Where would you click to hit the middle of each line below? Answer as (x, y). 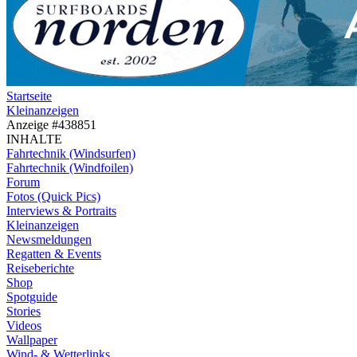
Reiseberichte (40, 269)
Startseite (29, 96)
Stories (24, 312)
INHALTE (34, 139)
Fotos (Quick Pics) (53, 197)
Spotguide (32, 297)
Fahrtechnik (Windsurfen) (71, 154)
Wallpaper (32, 340)
